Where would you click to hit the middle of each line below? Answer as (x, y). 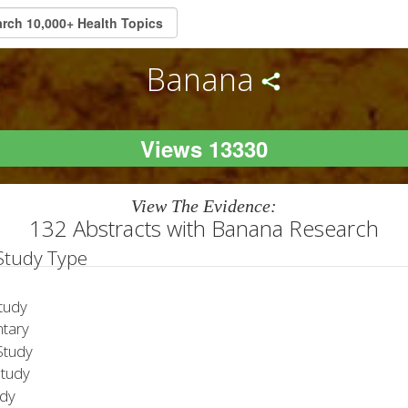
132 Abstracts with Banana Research (204, 228)
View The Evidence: (204, 205)
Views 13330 (204, 148)
